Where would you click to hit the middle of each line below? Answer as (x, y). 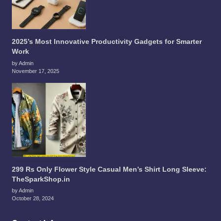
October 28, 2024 (33, 199)
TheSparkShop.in (41, 179)
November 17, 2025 (36, 71)
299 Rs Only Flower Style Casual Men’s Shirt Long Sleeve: (109, 169)
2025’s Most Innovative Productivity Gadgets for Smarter (107, 41)
